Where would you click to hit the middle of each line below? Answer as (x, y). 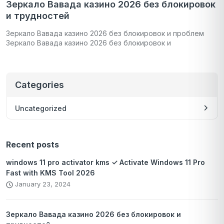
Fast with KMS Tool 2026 (50, 172)
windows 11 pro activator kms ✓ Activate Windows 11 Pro (105, 162)
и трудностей (38, 15)
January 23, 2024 (42, 184)
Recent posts (32, 144)
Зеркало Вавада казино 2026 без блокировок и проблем (105, 33)
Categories (39, 84)
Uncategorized (41, 108)
